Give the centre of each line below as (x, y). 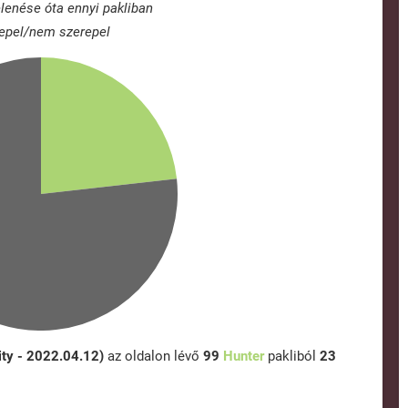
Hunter (244, 357)
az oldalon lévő (153, 357)
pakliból (292, 357)
